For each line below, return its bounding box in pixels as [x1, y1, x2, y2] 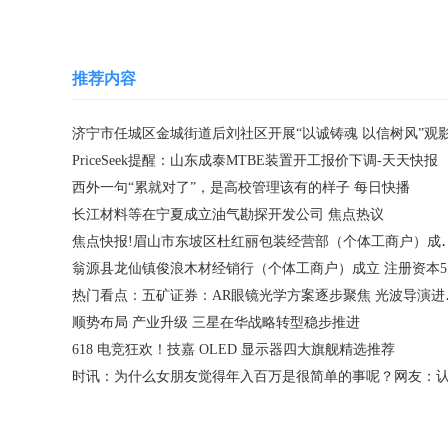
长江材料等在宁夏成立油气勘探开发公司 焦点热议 [72, 207, 384, 222]
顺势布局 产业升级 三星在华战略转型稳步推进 [72, 315, 360, 330]
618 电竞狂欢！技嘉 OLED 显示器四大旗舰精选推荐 [72, 342, 395, 357]
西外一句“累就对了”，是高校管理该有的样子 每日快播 [72, 180, 410, 195]
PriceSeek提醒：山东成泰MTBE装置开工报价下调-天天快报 [72, 153, 438, 168]
